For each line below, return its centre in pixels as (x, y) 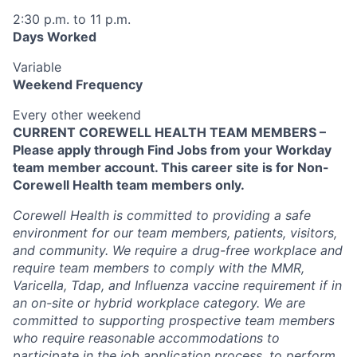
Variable (37, 67)
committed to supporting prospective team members (174, 320)
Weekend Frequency (78, 84)
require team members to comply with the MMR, (159, 267)
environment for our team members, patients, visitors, (175, 232)
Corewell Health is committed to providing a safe (162, 215)
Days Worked (55, 36)
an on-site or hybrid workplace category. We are (159, 302)
